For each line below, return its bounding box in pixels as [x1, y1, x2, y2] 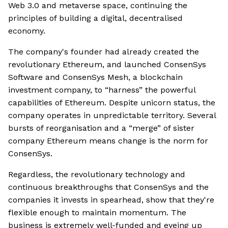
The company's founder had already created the [8, 47, 199, 57]
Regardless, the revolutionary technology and [8, 169, 185, 180]
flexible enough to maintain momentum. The [8, 208, 186, 218]
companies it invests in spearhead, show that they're [8, 195, 214, 205]
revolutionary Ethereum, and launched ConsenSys [8, 60, 206, 70]
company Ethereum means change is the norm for [8, 136, 208, 146]
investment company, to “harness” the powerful [8, 85, 195, 95]
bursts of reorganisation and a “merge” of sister [8, 123, 194, 133]
